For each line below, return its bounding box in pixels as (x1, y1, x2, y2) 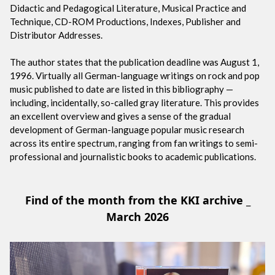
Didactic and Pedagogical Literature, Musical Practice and (10, 2, 246, 14)
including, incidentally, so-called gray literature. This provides (10, 96, 259, 108)
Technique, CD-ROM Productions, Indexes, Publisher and (10, 15, 241, 27)
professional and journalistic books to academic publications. (10, 150, 256, 162)
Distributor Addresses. (10, 29, 103, 41)
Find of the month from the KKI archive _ (25, 192, 250, 207)
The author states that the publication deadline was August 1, (10, 56, 259, 68)
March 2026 (106, 209, 169, 224)
